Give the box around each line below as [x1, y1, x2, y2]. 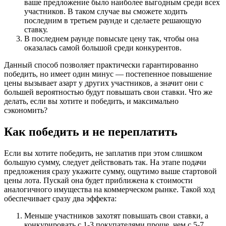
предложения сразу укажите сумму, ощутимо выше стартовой [4, 167, 217, 176]
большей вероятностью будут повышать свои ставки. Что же [4, 88, 212, 97]
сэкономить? [4, 106, 47, 115]
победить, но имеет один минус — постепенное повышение [4, 70, 212, 79]
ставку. [24, 25, 48, 34]
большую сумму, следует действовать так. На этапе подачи [4, 158, 206, 167]
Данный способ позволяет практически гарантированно [4, 61, 198, 70]
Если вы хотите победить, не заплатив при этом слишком [4, 149, 202, 158]
